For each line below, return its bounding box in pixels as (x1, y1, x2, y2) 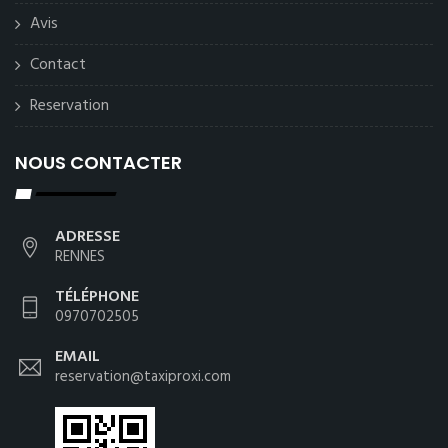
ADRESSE (55, 223, 120, 250)
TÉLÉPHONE (55, 283, 139, 310)
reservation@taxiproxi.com (55, 364, 231, 389)
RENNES (55, 244, 105, 269)
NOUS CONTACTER (15, 149, 182, 175)
